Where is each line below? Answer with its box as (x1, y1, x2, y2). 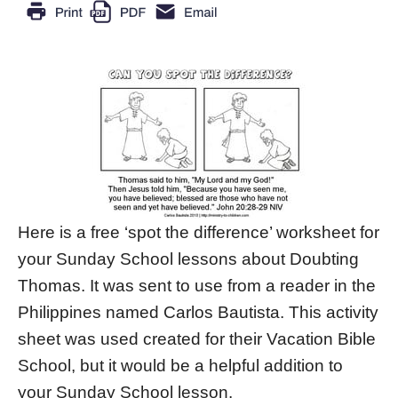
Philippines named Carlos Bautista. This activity (18, 303, 378, 322)
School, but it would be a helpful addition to (18, 356, 343, 376)
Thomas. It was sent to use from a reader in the (18, 276, 376, 296)
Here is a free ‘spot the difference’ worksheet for (18, 223, 379, 243)
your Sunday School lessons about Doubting (18, 250, 359, 269)
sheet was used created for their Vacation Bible (18, 330, 376, 349)
